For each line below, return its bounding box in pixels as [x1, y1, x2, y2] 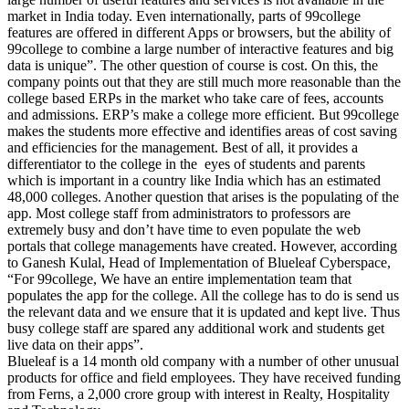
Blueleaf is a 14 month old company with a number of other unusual [7, 352, 399, 369]
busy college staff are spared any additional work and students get [7, 320, 384, 336]
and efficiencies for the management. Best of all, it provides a [7, 139, 358, 155]
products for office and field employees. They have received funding [7, 369, 401, 385]
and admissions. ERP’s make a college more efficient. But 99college [7, 106, 399, 122]
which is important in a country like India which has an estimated [7, 172, 381, 188]
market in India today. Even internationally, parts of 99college [7, 7, 361, 24]
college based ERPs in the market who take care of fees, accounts [7, 89, 383, 106]
